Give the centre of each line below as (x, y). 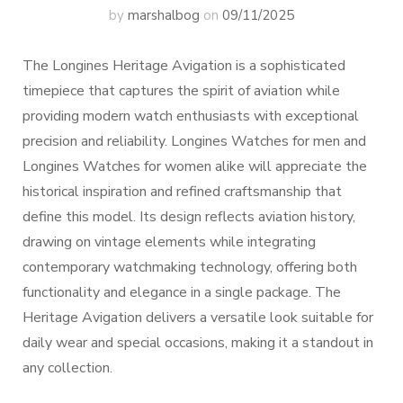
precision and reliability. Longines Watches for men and (194, 141)
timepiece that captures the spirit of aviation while (181, 91)
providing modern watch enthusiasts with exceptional (191, 116)
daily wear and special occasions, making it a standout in (198, 343)
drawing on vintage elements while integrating (169, 242)
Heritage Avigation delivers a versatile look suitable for (198, 318)
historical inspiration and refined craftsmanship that (182, 192)
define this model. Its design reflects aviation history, (189, 217)
